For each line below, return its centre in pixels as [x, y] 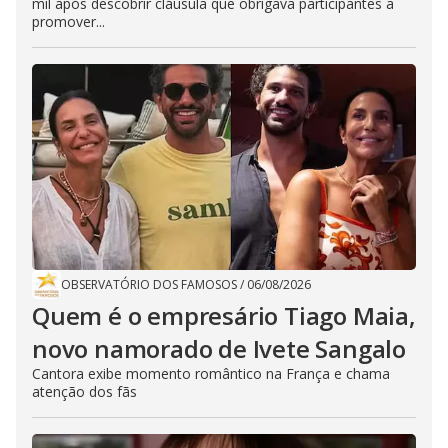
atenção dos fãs [84, 392]
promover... [68, 22]
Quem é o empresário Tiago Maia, [224, 316]
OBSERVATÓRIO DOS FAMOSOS [149, 285]
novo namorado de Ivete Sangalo [219, 349]
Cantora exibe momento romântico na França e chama [211, 374]
